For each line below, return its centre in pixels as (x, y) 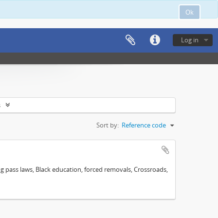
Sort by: (108, 125)
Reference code (144, 125)
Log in (190, 40)
